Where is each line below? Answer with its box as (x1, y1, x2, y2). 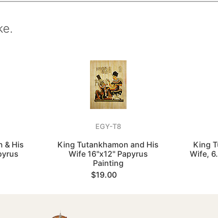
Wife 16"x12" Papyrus (68, 149, 148, 159)
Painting (92, 158, 124, 168)
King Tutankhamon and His (57, 140, 159, 149)
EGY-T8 (95, 122, 121, 130)
